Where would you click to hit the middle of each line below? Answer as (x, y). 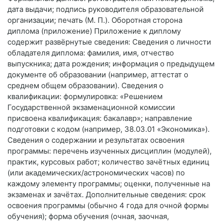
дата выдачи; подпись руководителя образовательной (106, 9)
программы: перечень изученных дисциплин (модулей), (110, 151)
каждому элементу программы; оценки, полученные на (109, 184)
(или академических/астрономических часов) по (96, 173)
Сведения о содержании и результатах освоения (96, 140)
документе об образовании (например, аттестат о (98, 75)
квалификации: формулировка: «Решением (85, 97)
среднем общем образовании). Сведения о (85, 86)
